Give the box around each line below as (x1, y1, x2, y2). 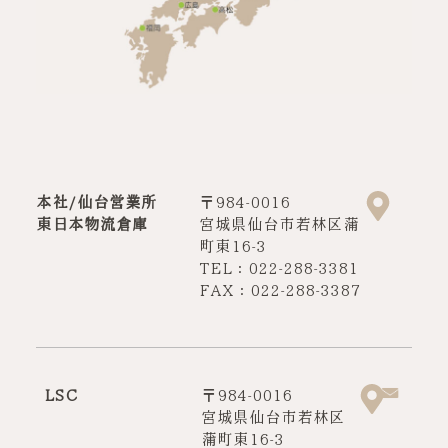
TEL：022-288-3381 (199, 260, 359, 277)
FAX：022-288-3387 (199, 282, 361, 299)
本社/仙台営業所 (35, 194, 157, 211)
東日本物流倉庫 (35, 216, 148, 233)
